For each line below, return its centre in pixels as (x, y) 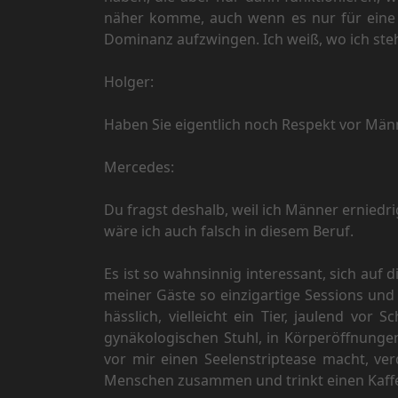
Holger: (129, 82)
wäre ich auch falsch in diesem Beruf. (229, 231)
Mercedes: (139, 167)
